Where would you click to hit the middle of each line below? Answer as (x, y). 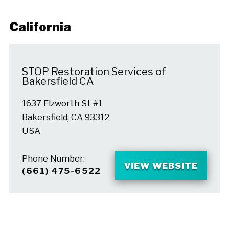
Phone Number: (53, 159)
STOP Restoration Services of (94, 71)
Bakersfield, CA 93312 (65, 117)
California (40, 27)
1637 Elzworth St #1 (62, 104)
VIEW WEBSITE (161, 165)
